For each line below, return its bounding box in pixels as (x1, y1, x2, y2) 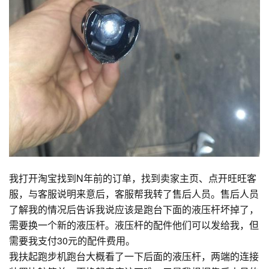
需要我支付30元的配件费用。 (9, 234, 135, 248)
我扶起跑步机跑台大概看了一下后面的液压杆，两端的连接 (9, 249, 259, 264)
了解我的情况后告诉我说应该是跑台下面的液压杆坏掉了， (9, 202, 259, 217)
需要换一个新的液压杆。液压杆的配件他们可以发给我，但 (9, 218, 259, 232)
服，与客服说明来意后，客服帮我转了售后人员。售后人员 (9, 187, 259, 201)
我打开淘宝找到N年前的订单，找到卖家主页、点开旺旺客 (9, 171, 256, 186)
